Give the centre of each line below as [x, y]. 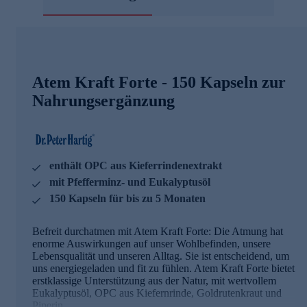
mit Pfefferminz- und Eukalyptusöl [130, 182]
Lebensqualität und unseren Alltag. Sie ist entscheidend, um [161, 256]
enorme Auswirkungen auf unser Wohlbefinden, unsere [151, 243]
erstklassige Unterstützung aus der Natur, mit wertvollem [154, 280]
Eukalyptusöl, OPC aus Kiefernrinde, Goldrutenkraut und [157, 293]
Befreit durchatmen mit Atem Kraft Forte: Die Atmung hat [158, 231]
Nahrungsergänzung [103, 100]
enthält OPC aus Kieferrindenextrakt [136, 165]
